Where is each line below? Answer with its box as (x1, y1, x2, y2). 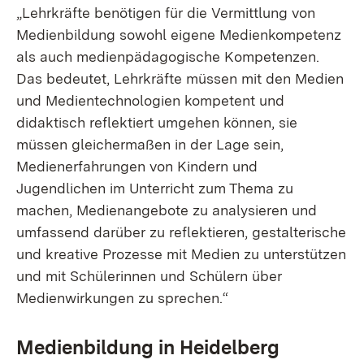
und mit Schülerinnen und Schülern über (16, 267, 282, 284)
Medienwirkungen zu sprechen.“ (16, 289, 228, 306)
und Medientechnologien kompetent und (16, 92, 284, 109)
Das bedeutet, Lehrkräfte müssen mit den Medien (16, 70, 344, 87)
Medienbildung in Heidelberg (16, 336, 279, 359)
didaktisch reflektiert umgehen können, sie (16, 114, 297, 131)
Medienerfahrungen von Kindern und (16, 158, 258, 175)
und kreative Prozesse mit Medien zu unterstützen (16, 245, 346, 262)
